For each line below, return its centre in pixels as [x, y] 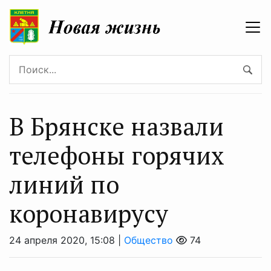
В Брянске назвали [116, 126]
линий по [64, 184]
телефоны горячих [117, 155]
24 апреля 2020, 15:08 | [67, 240]
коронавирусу [89, 213]
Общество [149, 240]
